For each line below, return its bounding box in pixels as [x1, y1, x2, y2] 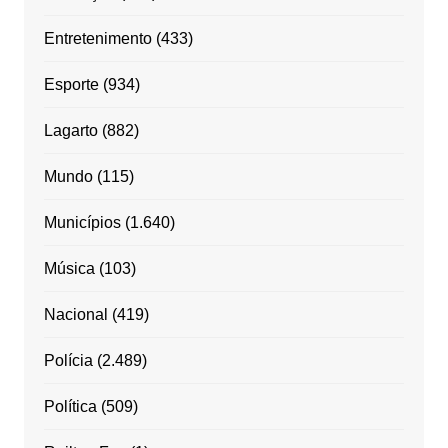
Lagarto [43, 122, 98, 140]
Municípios [43, 214, 121, 232]
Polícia [43, 352, 93, 370]
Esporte [43, 76, 99, 94]
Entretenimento [43, 30, 152, 48]
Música [43, 260, 95, 278]
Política [43, 398, 97, 416]
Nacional [43, 306, 108, 324]
